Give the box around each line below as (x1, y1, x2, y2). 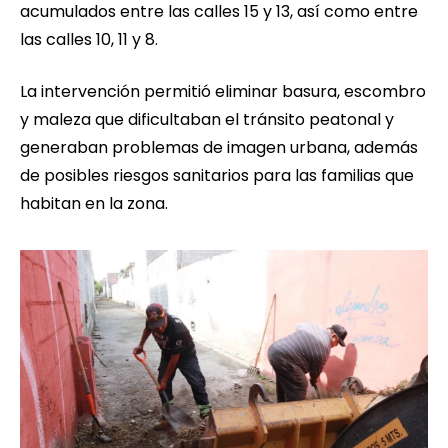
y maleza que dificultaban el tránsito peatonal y (20, 108, 394, 132)
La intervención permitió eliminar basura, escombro (20, 80, 426, 104)
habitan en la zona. (20, 192, 168, 216)
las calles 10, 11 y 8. (20, 28, 158, 52)
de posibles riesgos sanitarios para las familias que (20, 164, 414, 188)
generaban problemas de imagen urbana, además (20, 136, 418, 160)
